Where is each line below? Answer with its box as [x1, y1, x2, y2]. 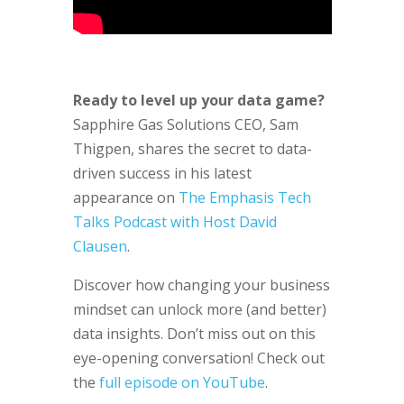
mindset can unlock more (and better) [72, 298, 326, 319]
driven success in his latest [72, 162, 252, 183]
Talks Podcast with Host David [72, 211, 277, 232]
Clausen [72, 235, 127, 256]
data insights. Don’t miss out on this [72, 323, 316, 344]
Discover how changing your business [72, 274, 330, 295]
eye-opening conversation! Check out [72, 347, 325, 368]
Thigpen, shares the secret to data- [72, 138, 312, 159]
